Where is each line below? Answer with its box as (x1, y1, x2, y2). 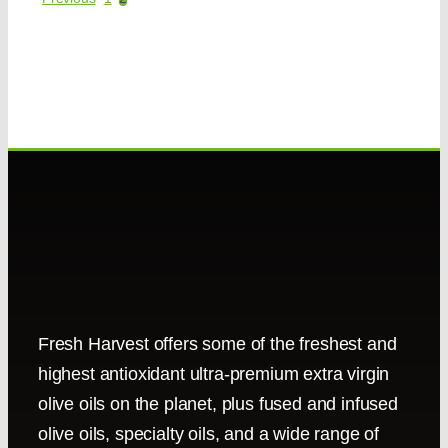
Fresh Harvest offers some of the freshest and (37, 334, 397, 354)
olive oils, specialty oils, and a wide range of (37, 424, 379, 444)
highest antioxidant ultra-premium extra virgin (37, 364, 390, 384)
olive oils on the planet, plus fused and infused (37, 394, 398, 414)
